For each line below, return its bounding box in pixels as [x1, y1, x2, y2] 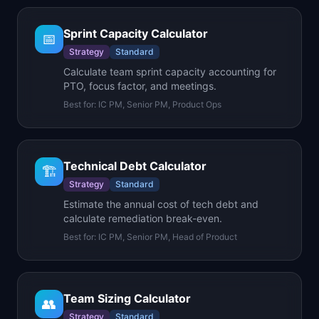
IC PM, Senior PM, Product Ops [98, 99, 221, 110]
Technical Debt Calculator [63, 159, 206, 173]
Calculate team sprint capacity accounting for [63, 66, 276, 78]
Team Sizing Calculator [63, 291, 191, 305]
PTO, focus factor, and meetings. [63, 80, 216, 92]
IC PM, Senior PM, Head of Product [98, 231, 237, 242]
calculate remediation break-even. [63, 212, 222, 224]
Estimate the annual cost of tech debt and [63, 198, 258, 210]
